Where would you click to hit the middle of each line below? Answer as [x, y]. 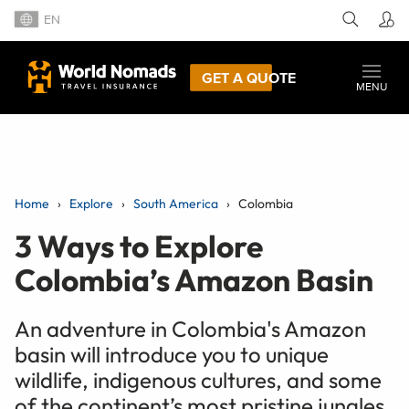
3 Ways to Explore [139, 246]
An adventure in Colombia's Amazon [190, 328]
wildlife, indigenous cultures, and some [198, 379]
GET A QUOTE [249, 77]
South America [176, 203]
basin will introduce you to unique [172, 354]
